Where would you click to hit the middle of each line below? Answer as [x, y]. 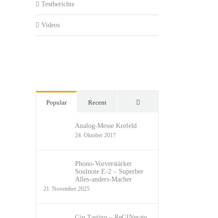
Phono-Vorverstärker [103, 163]
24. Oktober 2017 [95, 135]
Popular [56, 102]
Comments [154, 102]
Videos [51, 25]
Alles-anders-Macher [103, 179]
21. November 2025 [66, 189]
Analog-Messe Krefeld [106, 126]
